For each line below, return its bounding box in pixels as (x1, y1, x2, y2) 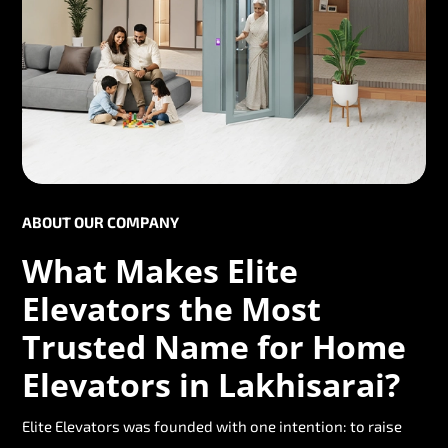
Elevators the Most (22, 286, 321, 330)
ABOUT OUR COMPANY (22, 212, 179, 231)
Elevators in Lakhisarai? (22, 362, 400, 406)
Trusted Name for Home (22, 324, 406, 368)
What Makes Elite (22, 248, 298, 292)
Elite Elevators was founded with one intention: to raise (22, 416, 402, 435)
